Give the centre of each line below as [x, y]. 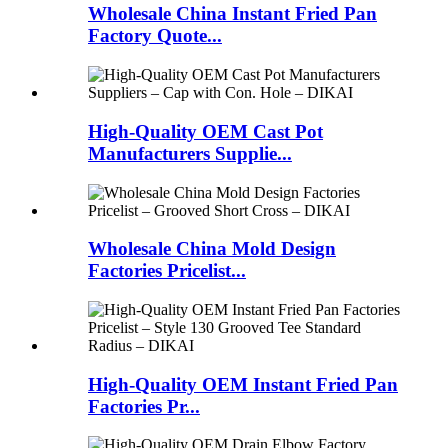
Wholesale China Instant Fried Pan [232, 14]
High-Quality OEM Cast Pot [205, 131]
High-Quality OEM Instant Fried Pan [243, 384]
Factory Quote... [155, 36]
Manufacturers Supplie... [190, 153]
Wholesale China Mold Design [212, 249]
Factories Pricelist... [167, 271]
